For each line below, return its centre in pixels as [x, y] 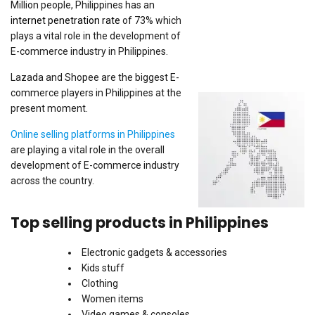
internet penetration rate [65, 20]
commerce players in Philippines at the [96, 93]
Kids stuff [103, 268]
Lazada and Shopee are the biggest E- [95, 77]
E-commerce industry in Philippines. [89, 51]
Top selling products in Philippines [140, 223]
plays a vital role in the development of [96, 36]
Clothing [100, 284]
